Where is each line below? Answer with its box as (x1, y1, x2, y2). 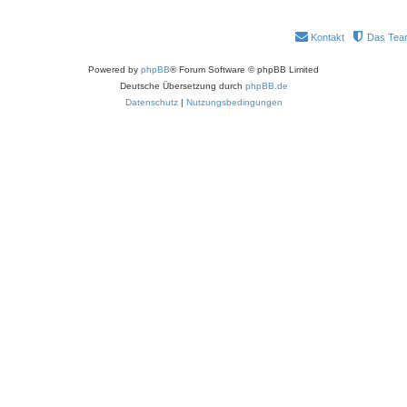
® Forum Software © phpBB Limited (170, 65, 319, 74)
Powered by (88, 65, 141, 74)
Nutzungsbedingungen (185, 97, 283, 107)
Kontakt (311, 32, 344, 43)
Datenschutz (124, 97, 178, 107)
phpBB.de (244, 81, 288, 91)
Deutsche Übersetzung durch (119, 81, 245, 91)
